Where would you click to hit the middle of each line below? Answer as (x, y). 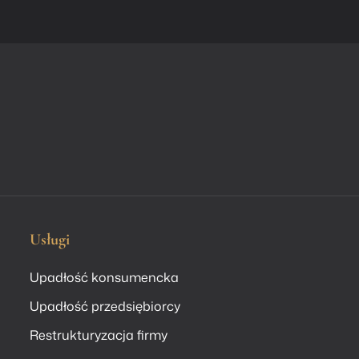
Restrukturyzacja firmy (99, 335)
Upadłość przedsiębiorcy (105, 307)
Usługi (50, 240)
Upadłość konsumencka (105, 278)
